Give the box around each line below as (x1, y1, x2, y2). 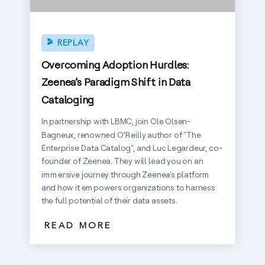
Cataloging (41, 93, 94, 106)
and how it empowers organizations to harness (41, 182, 215, 193)
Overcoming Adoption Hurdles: (41, 59, 189, 72)
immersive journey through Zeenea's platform (41, 169, 210, 180)
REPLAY (57, 39, 89, 48)
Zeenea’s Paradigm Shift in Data (41, 76, 190, 89)
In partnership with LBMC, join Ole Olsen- (41, 117, 190, 127)
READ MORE (44, 222, 112, 231)
